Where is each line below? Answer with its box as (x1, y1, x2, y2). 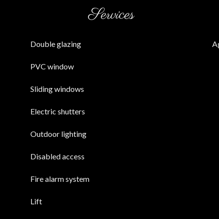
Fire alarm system (30, 174, 89, 183)
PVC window (30, 62, 74, 71)
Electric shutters (30, 107, 85, 116)
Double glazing (30, 39, 81, 48)
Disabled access (30, 152, 85, 161)
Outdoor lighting (30, 129, 87, 138)
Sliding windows (30, 84, 84, 93)
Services (88, 4, 134, 25)
